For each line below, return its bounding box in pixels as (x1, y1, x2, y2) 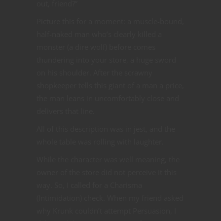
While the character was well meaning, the (37, 154, 180, 164)
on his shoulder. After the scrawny (37, 67, 152, 77)
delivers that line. (37, 106, 95, 116)
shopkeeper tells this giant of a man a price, (37, 80, 184, 90)
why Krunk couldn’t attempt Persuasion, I (37, 205, 176, 216)
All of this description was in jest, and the (37, 123, 175, 134)
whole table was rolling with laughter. (37, 136, 164, 147)
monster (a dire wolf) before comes (37, 41, 155, 52)
